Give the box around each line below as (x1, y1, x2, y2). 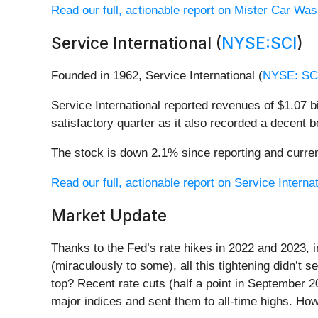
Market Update (51, 206, 167, 226)
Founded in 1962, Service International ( (51, 69, 263, 83)
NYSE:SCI (221, 33, 297, 53)
